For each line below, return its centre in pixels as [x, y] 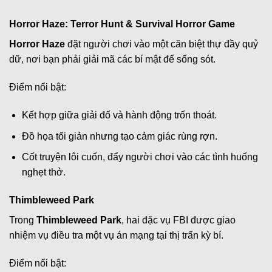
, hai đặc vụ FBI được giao [178, 220]
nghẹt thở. [43, 172]
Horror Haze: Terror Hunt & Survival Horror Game [122, 24]
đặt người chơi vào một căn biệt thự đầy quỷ [161, 44]
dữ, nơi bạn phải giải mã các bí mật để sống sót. [112, 59]
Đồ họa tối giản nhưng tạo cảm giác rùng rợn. [119, 136]
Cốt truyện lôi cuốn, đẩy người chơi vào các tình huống [140, 157]
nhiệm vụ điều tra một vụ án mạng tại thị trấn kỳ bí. [116, 235]
